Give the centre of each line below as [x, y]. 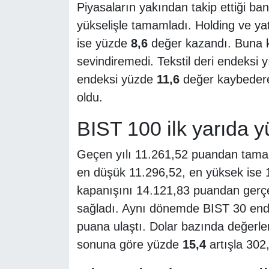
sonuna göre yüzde [129, 245]
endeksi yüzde [116, 79]
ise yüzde [104, 43]
